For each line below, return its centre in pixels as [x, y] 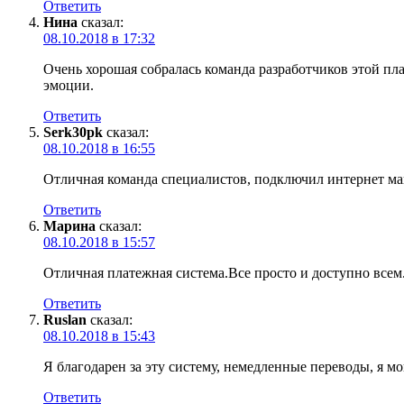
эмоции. [69, 85]
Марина [69, 225]
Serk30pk [73, 132]
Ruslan [65, 319]
